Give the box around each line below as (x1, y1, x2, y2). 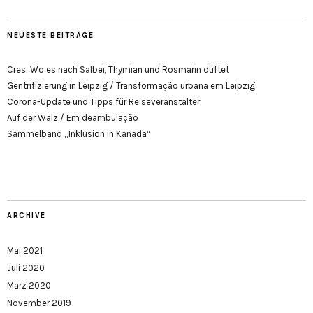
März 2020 (7, 280, 51, 291)
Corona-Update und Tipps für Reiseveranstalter (7, 96, 200, 107)
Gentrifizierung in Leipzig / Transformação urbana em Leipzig (7, 80, 255, 91)
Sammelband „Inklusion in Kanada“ (7, 129, 150, 139)
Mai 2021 (7, 245, 43, 256)
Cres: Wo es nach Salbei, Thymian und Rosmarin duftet (7, 64, 229, 75)
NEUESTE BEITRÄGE (7, 31, 94, 40)
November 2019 (7, 298, 71, 308)
